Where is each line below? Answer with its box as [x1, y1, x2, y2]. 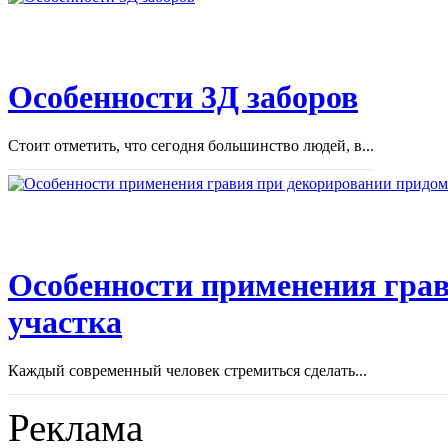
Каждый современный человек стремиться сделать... [8, 362, 367, 380]
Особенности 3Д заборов [8, 78, 358, 115]
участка [8, 303, 122, 340]
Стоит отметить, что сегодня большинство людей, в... [8, 137, 374, 155]
